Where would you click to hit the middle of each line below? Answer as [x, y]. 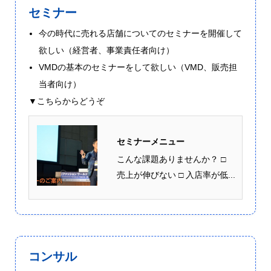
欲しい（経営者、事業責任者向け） [106, 51]
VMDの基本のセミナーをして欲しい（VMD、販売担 [138, 67]
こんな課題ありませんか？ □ [171, 159]
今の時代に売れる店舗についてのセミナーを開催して [140, 34]
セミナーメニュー [150, 141]
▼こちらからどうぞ [66, 101]
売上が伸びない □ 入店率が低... [176, 175]
